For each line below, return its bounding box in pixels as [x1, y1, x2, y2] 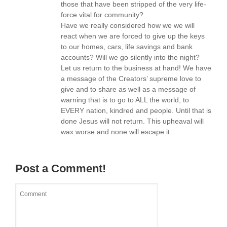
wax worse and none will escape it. [61, 128, 172, 136]
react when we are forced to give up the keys [61, 32, 205, 40]
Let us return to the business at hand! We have [61, 64, 211, 72]
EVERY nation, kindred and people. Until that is [61, 106, 211, 115]
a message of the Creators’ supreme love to [61, 74, 201, 83]
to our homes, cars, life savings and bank [61, 43, 193, 51]
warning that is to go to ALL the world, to [61, 96, 189, 104]
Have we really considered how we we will [61, 21, 195, 29]
